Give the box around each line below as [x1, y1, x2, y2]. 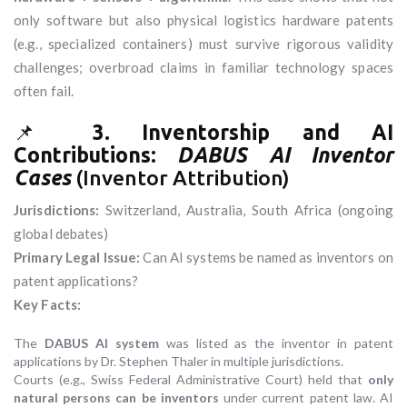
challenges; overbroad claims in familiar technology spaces [14, 59, 393, 76]
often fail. [14, 83, 74, 100]
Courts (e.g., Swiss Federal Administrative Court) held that [14, 372, 368, 388]
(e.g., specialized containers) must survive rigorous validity [14, 35, 393, 53]
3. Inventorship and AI [92, 121, 394, 144]
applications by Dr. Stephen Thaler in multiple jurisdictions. [14, 353, 343, 370]
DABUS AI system [44, 335, 159, 352]
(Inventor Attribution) [71, 166, 290, 190]
